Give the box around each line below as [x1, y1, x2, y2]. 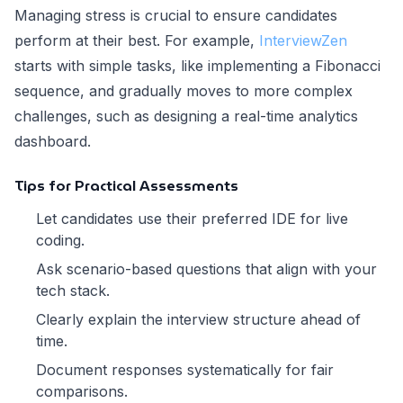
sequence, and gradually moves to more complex [14, 82, 353, 101]
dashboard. [14, 132, 91, 151]
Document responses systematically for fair [36, 361, 334, 380]
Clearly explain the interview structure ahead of [36, 310, 361, 329]
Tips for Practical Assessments [14, 175, 238, 198]
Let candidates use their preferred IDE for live [36, 210, 348, 228]
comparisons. [36, 382, 128, 401]
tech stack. [36, 282, 110, 300]
